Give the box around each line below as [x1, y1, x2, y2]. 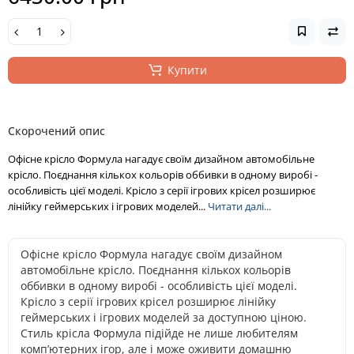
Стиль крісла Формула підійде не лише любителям [21, 325, 298, 341]
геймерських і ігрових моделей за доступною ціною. [21, 309, 307, 325]
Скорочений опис [8, 122, 105, 138]
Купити [167, 62, 207, 77]
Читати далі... [208, 198, 271, 213]
